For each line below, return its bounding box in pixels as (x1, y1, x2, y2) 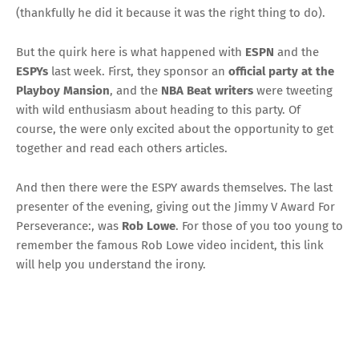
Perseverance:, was (16, 218, 122, 233)
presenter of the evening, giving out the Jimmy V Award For (16, 199, 335, 214)
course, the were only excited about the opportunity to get (16, 121, 333, 136)
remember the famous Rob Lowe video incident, (16, 237, 280, 252)
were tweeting (253, 83, 333, 98)
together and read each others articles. (16, 140, 228, 155)
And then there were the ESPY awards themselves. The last (16, 179, 333, 195)
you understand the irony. (62, 256, 206, 272)
